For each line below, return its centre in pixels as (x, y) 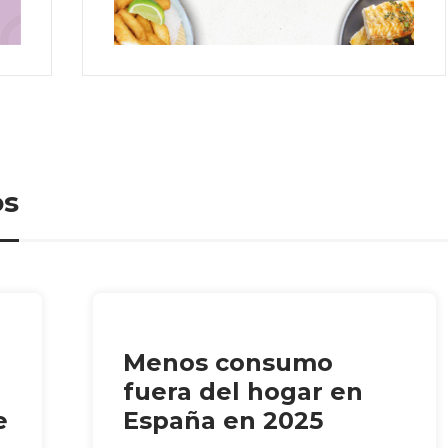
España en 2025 (223, 420)
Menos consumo (228, 362)
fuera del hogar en (243, 391)
